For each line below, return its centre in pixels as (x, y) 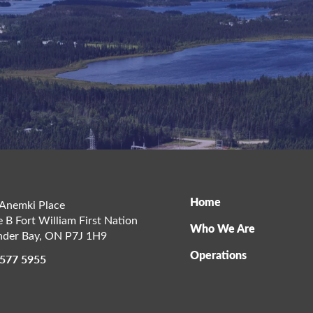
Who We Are (223, 228)
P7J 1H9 (86, 235)
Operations (218, 255)
